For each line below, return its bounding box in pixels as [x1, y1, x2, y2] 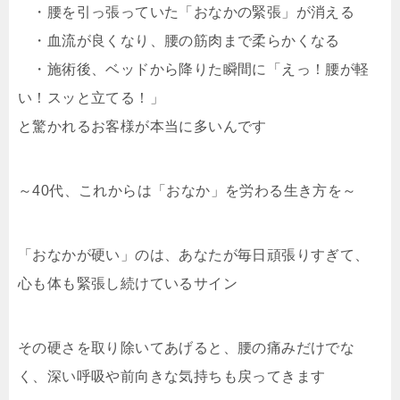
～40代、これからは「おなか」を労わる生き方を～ [18, 183, 357, 198]
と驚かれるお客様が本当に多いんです [18, 119, 267, 134]
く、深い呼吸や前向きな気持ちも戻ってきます [18, 369, 326, 384]
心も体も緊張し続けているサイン [18, 276, 237, 291]
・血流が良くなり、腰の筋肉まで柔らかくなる [18, 33, 340, 48]
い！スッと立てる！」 [18, 90, 164, 105]
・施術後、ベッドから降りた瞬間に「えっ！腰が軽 [18, 62, 370, 77]
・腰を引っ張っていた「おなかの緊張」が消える [18, 4, 355, 20]
